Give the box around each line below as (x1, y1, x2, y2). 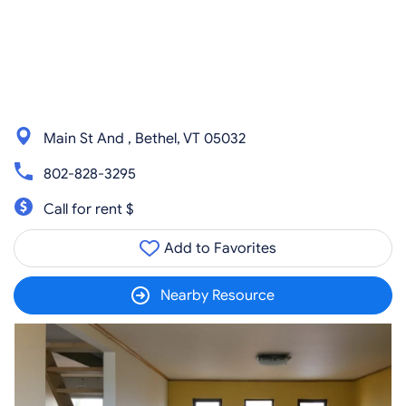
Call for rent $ (43, 199, 134, 218)
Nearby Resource (160, 286, 275, 304)
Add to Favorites (160, 239, 276, 257)
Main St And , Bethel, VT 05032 (43, 129, 246, 148)
